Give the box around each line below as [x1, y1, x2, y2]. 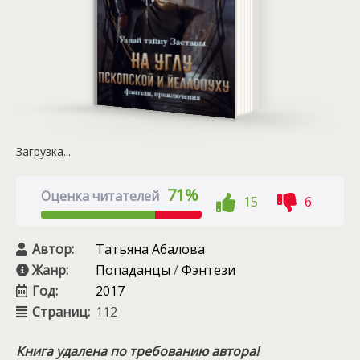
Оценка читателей [40, 187, 159, 205]
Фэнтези [182, 261, 235, 279]
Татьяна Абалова [96, 240, 205, 258]
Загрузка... [16, 144, 71, 159]
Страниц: [32, 303, 90, 321]
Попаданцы [96, 261, 170, 279]
